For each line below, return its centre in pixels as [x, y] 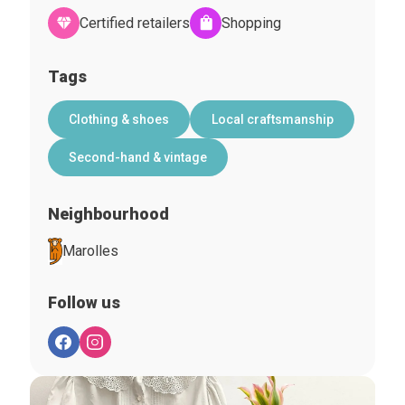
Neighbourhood [108, 214]
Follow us [84, 302]
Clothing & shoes [118, 119]
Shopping [251, 23]
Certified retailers [134, 23]
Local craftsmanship [272, 119]
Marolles [90, 251]
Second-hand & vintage [137, 157]
